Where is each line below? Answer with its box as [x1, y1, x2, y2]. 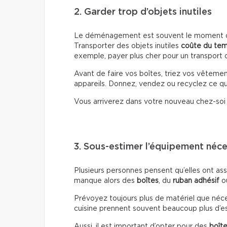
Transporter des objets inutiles [74, 42, 181, 50]
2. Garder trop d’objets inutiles [74, 7, 212, 17]
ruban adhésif [173, 177, 219, 184]
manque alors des [74, 177, 137, 184]
